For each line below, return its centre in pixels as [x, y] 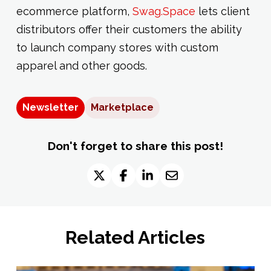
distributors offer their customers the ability [129, 29]
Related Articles [135, 237]
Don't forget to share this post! [135, 145]
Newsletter [50, 107]
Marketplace [122, 107]
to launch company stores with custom [117, 47]
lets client [222, 11]
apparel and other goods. [81, 65]
